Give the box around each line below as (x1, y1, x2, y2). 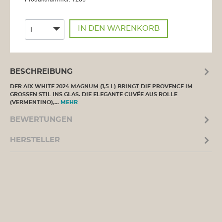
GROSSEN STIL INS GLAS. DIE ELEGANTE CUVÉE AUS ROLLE (10, 92, 177, 97)
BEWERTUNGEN (10, 115, 72, 123)
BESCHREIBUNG (10, 67, 73, 75)
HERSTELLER (10, 136, 60, 144)
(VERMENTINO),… (10, 100, 60, 105)
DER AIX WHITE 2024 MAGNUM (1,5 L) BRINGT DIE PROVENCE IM (10, 84, 193, 89)
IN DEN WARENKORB (77, 25, 160, 32)
